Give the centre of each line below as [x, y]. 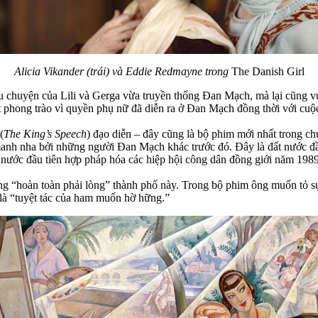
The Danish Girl [268, 71]
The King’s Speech [45, 133]
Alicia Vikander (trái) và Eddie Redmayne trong [122, 71]
